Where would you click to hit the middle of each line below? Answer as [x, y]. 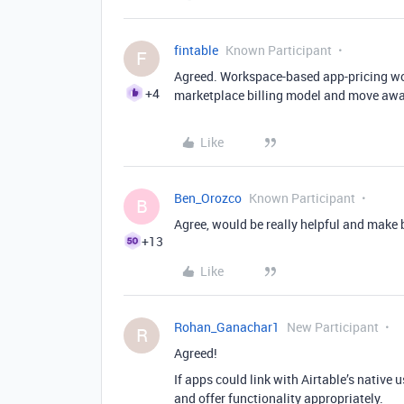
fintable [196, 50]
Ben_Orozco [208, 198]
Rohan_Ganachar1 [227, 327]
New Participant [333, 327]
